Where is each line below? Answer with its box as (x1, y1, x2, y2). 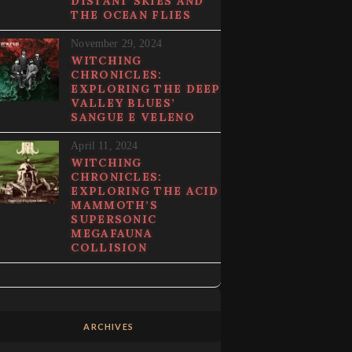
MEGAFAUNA (71, 226, 153, 241)
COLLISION (71, 240, 148, 255)
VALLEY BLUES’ (71, 96, 176, 111)
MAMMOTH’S (71, 198, 159, 213)
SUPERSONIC (71, 212, 157, 227)
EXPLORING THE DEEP (71, 82, 221, 97)
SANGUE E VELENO (71, 110, 195, 125)
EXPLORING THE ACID (71, 184, 219, 199)
